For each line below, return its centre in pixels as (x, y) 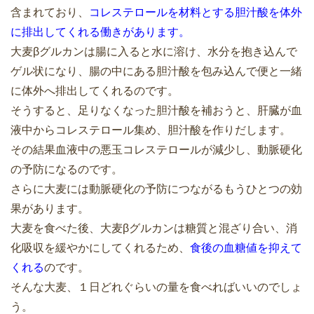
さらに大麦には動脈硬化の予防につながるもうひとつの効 (156, 189)
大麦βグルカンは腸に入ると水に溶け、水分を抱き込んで (154, 52)
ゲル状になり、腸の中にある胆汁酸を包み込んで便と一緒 (156, 71)
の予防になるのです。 (67, 170)
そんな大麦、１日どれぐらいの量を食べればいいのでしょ (156, 287)
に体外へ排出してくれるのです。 (95, 91)
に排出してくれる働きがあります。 (100, 32)
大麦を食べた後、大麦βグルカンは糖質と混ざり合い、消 (154, 228)
